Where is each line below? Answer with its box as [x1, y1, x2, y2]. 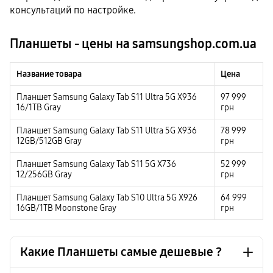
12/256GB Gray [16, 169, 72, 180]
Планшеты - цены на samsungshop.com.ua [10, 35, 257, 52]
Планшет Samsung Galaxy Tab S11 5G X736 [16, 159, 176, 170]
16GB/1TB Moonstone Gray [16, 203, 116, 214]
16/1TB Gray [16, 102, 61, 113]
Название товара [16, 69, 82, 80]
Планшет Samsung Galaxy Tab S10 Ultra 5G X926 [16, 193, 197, 204]
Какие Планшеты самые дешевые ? [20, 244, 222, 260]
